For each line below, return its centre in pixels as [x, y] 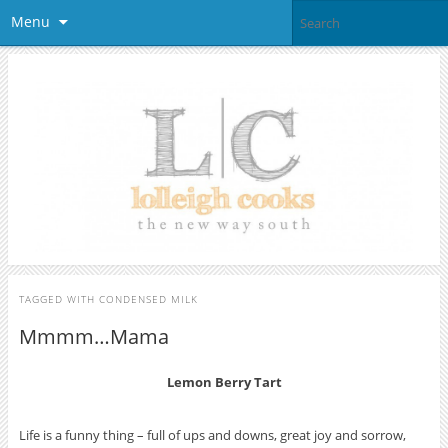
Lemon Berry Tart [224, 382]
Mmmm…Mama [93, 337]
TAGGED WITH [58, 299]
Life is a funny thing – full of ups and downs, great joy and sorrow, [212, 435]
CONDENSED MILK [148, 299]
